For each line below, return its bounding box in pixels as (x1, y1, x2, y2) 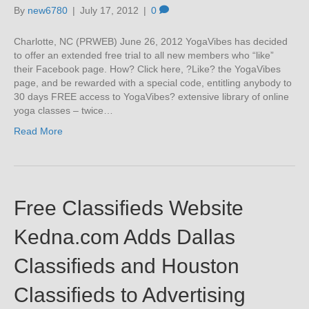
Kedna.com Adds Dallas (14, 226, 235, 248)
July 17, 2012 (80, 5, 139, 16)
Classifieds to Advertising (14, 283, 246, 306)
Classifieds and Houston (14, 255, 239, 277)
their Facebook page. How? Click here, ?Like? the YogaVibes (14, 63, 281, 74)
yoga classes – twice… (14, 105, 113, 116)
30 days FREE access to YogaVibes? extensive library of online (14, 91, 289, 102)
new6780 (28, 5, 68, 16)
